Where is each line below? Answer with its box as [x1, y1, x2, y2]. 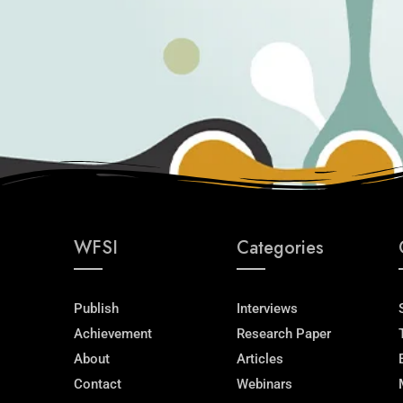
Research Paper [236, 325, 331, 342]
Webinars [236, 375, 292, 392]
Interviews [236, 300, 298, 317]
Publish [74, 300, 119, 317]
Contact [74, 375, 121, 392]
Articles [236, 350, 283, 367]
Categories [236, 234, 324, 261]
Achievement [74, 325, 152, 342]
